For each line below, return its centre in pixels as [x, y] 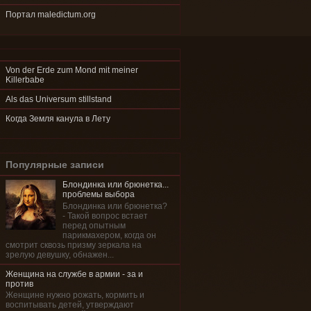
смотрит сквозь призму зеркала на [74, 245]
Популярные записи [55, 165]
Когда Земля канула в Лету [58, 118]
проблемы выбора [98, 195]
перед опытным [94, 225]
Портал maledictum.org [51, 15]
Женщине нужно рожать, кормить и [75, 295]
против [19, 284]
